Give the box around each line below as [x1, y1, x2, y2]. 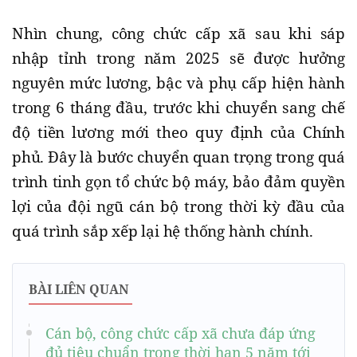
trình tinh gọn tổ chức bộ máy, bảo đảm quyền [12, 171, 345, 193]
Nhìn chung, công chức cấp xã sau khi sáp [12, 23, 345, 45]
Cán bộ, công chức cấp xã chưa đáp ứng [45, 324, 316, 343]
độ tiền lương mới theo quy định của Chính [12, 122, 345, 143]
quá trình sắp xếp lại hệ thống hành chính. [12, 221, 313, 242]
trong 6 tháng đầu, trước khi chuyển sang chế [12, 97, 345, 119]
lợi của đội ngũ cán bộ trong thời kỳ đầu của [12, 196, 345, 218]
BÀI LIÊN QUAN [29, 280, 129, 299]
